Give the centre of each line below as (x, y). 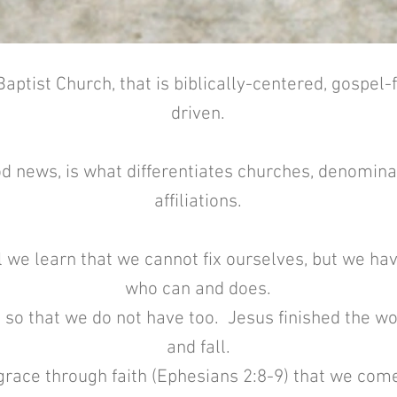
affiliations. (198, 202)
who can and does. (198, 289)
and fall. (198, 348)
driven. (198, 114)
